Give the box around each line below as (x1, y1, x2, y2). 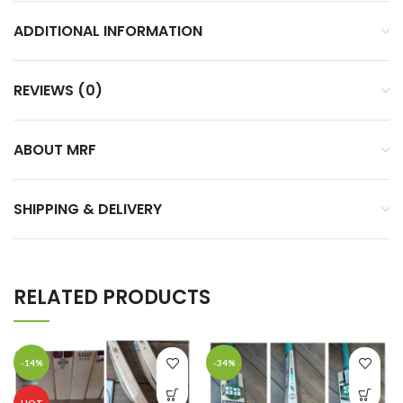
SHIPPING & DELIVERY (13, 199, 162, 219)
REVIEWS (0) (13, 80, 103, 101)
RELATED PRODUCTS (13, 283, 210, 311)
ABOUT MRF (13, 139, 96, 160)
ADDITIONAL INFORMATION (13, 21, 202, 41)
